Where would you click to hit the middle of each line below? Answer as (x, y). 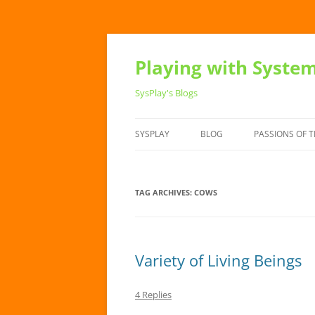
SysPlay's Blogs (166, 93)
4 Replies (153, 295)
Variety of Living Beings (218, 260)
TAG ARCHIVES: (165, 192)
